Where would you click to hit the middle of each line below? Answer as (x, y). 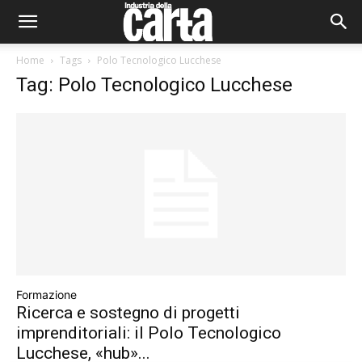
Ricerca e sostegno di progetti (128, 313)
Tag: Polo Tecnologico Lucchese (154, 85)
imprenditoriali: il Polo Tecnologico (149, 333)
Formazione (46, 295)
